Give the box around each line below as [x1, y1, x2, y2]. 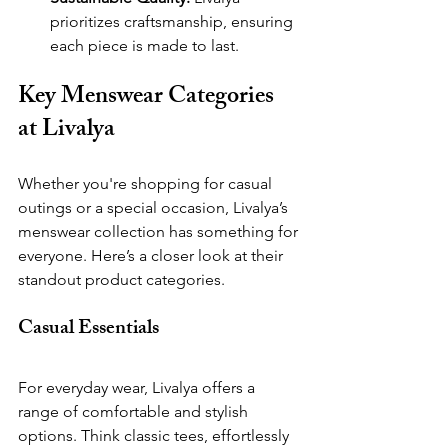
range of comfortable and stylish [18, 402, 252, 422]
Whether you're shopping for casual [18, 174, 276, 194]
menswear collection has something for [18, 222, 302, 242]
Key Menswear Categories [18, 77, 279, 120]
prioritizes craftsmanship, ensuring [50, 12, 297, 32]
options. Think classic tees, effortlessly [18, 426, 293, 446]
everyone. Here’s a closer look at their [18, 246, 287, 266]
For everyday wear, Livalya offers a [18, 378, 259, 398]
